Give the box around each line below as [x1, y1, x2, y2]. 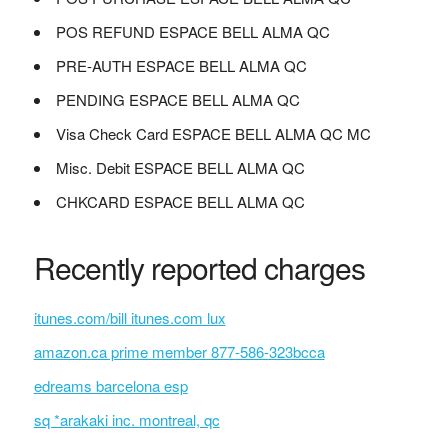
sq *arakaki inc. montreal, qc [33, 409, 220, 430]
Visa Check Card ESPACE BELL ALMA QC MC [55, 123, 371, 144]
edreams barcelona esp [33, 375, 188, 396]
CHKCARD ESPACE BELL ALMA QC [55, 191, 305, 212]
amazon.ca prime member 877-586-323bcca [33, 341, 325, 362]
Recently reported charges [33, 246, 365, 289]
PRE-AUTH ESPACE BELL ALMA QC [55, 55, 307, 76]
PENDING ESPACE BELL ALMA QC [55, 89, 300, 110]
